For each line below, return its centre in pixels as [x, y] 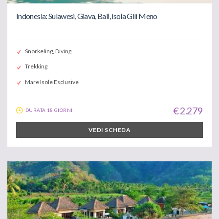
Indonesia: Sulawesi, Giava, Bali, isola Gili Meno [87, 16]
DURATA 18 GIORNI [49, 110]
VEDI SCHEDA [109, 130]
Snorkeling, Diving [48, 51]
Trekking [36, 66]
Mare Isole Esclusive [52, 82]
